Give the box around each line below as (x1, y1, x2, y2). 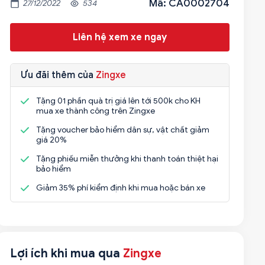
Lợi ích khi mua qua (9, 246, 123, 261)
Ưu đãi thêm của (20, 69, 96, 81)
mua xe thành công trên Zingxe (35, 106, 155, 116)
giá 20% (35, 135, 67, 145)
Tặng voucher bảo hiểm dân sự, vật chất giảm (35, 125, 209, 135)
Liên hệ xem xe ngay (72, 31, 167, 43)
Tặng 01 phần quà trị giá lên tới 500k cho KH (35, 96, 201, 106)
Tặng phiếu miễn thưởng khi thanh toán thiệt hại (35, 154, 218, 164)
